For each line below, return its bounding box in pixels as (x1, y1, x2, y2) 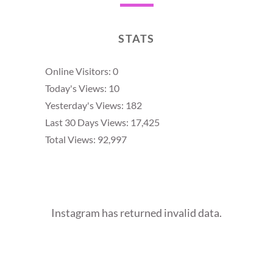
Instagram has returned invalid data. (51, 206, 222, 220)
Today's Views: (45, 82, 108, 94)
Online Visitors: (45, 65, 113, 77)
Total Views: (45, 133, 97, 146)
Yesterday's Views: (45, 99, 126, 112)
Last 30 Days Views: (45, 116, 130, 129)
